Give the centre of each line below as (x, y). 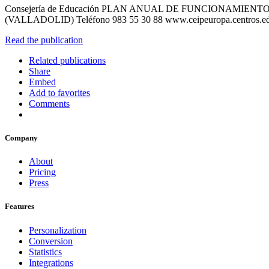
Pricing (42, 172)
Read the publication (44, 40)
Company (21, 138)
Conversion (51, 241)
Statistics (45, 252)
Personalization (58, 230)
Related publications (67, 60)
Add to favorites (59, 92)
